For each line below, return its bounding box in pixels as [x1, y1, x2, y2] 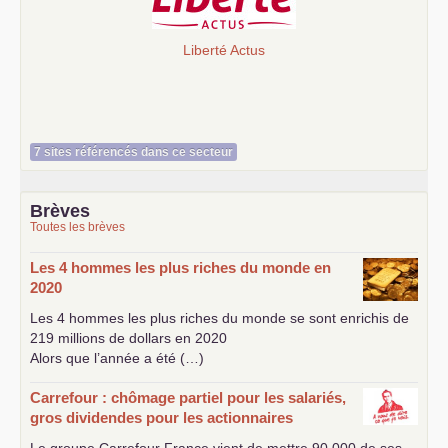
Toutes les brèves [30, 220, 125, 235]
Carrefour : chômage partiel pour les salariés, [30, 389, 346, 407]
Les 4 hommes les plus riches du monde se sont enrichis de [30, 310, 409, 327]
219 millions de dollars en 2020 [30, 330, 227, 347]
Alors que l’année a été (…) [30, 350, 204, 367]
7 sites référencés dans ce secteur [34, 145, 233, 160]
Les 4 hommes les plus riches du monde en [30, 259, 331, 277]
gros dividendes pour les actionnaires [30, 409, 293, 427]
